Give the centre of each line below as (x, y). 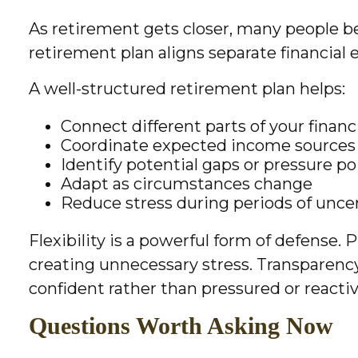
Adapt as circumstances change (187, 184)
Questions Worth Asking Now (181, 326)
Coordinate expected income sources (209, 146)
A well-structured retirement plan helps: (187, 89)
